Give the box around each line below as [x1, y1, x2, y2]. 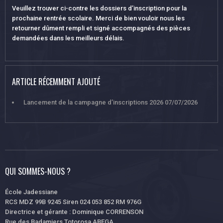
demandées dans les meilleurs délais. [12, 34, 124, 42]
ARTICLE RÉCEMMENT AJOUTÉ [12, 76, 100, 88]
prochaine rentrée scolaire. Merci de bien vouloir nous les [12, 14, 185, 22]
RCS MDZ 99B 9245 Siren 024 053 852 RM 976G [5, 198, 141, 206]
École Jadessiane [5, 188, 58, 196]
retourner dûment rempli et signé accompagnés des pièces [12, 24, 190, 32]
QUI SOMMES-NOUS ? [5, 165, 71, 177]
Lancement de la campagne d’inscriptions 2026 [23, 99, 163, 107]
